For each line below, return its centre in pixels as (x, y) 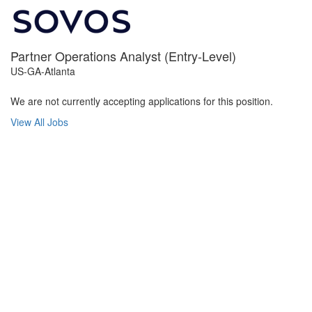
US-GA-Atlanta (43, 71)
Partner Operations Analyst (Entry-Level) (123, 56)
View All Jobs (39, 122)
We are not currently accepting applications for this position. (142, 101)
